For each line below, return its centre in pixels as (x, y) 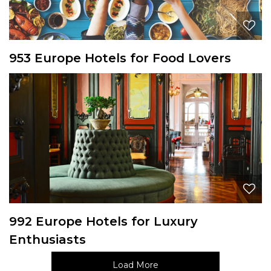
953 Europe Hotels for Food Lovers (120, 58)
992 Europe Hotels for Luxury (103, 221)
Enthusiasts (47, 239)
